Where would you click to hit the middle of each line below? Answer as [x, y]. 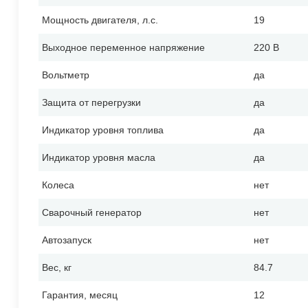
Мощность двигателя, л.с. [100, 20]
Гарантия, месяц [80, 295]
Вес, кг [57, 268]
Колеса [58, 185]
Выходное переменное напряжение [123, 48]
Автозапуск [67, 240]
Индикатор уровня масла [99, 158]
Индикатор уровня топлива [103, 130]
